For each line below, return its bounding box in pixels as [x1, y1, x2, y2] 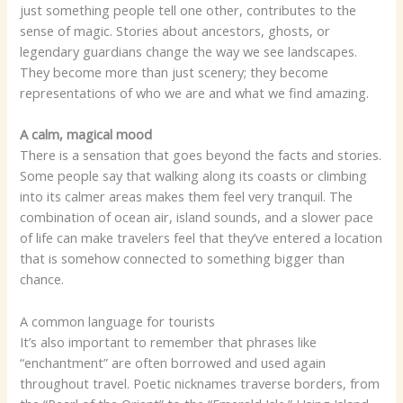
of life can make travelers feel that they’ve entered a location [20, 228, 383, 247]
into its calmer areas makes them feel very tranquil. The [20, 187, 354, 206]
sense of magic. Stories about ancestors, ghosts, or [20, 22, 331, 40]
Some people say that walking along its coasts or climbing [20, 166, 368, 185]
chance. [20, 270, 65, 289]
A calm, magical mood [20, 125, 153, 144]
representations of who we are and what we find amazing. [20, 84, 370, 103]
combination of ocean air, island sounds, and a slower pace [20, 208, 374, 227]
